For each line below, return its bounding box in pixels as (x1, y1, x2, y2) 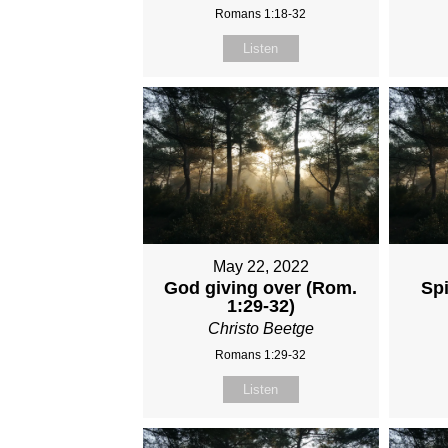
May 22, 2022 (212, 258, 309, 276)
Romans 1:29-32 (215, 348, 307, 363)
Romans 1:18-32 (215, 7, 307, 22)
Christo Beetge (207, 320, 314, 338)
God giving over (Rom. (164, 278, 358, 299)
